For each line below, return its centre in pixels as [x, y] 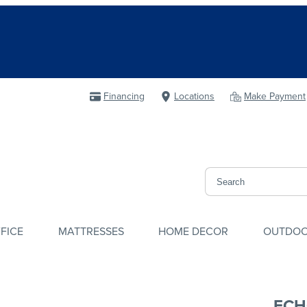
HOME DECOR [194, 231]
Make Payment [275, 96]
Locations [194, 96]
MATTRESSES [91, 231]
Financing [124, 96]
